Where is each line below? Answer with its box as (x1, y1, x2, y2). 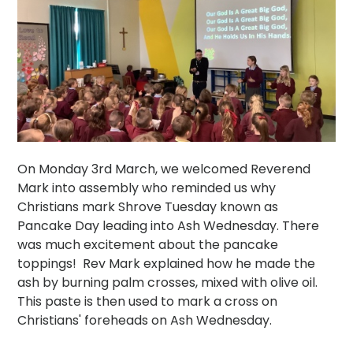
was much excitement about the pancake (17, 235, 279, 254)
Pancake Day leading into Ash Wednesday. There (17, 216, 320, 235)
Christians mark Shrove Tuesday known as (17, 197, 279, 216)
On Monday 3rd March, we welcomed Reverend (17, 159, 311, 178)
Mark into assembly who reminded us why (17, 178, 277, 197)
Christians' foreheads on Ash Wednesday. (17, 310, 276, 329)
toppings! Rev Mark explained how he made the (17, 254, 316, 273)
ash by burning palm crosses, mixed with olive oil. (17, 273, 321, 292)
